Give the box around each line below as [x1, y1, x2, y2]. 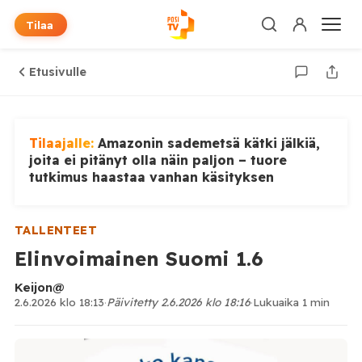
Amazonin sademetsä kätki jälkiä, [97, 135, 320, 151]
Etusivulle [28, 65, 86, 79]
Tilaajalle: [28, 135, 98, 151]
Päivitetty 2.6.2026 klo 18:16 [106, 295, 250, 309]
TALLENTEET [14, 223, 98, 238]
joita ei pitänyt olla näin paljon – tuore [28, 152, 287, 168]
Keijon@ [14, 280, 65, 295]
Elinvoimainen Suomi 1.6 [14, 246, 263, 271]
